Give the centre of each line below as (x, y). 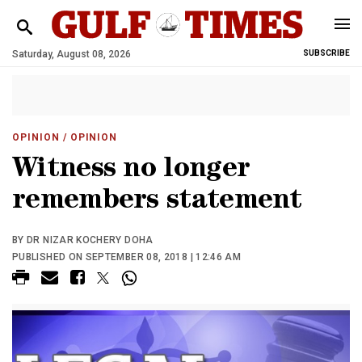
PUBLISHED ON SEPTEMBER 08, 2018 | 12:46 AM (127, 257)
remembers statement (157, 202)
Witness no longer (131, 171)
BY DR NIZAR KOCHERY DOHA (83, 240)
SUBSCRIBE (326, 53)
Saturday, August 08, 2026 (72, 54)
